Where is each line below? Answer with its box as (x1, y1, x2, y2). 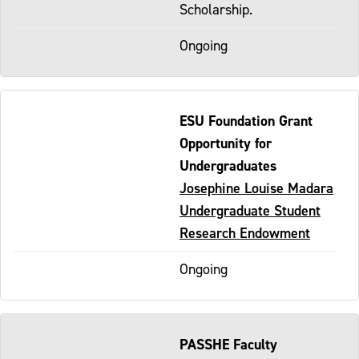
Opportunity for (179, 133, 272, 152)
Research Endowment (179, 223, 310, 242)
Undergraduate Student (179, 200, 321, 220)
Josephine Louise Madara (179, 178, 333, 197)
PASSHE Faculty (179, 334, 277, 353)
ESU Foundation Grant (179, 111, 313, 130)
